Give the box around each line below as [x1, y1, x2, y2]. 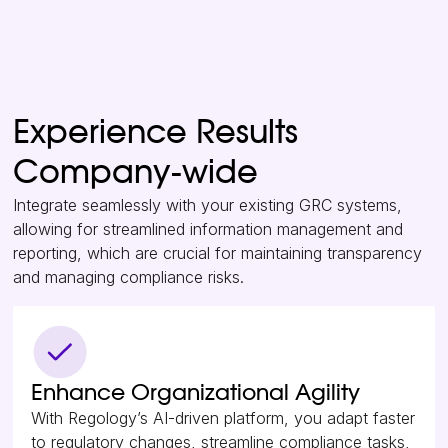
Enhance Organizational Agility [31, 382, 361, 405]
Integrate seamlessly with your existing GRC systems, [13, 195, 403, 216]
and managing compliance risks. [13, 267, 245, 288]
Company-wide [13, 157, 259, 190]
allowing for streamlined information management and [13, 219, 404, 240]
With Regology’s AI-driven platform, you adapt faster [31, 408, 416, 429]
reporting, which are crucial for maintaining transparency [13, 243, 423, 264]
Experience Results [13, 117, 299, 150]
